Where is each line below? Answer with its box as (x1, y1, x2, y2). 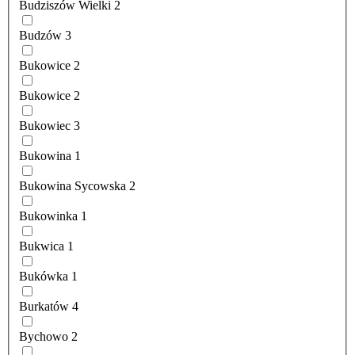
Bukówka (19, 269, 68, 284)
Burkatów (19, 300, 69, 314)
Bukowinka (19, 209, 78, 223)
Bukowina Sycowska (19, 179, 126, 193)
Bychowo (19, 330, 68, 344)
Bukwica (19, 239, 64, 254)
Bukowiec (19, 119, 71, 133)
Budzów (19, 29, 62, 43)
